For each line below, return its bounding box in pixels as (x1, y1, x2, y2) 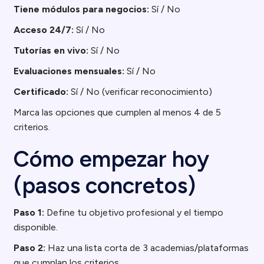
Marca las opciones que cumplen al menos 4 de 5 (14, 107, 222, 118)
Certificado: (14, 86, 69, 97)
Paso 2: (14, 242, 46, 253)
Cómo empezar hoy (14, 146, 210, 173)
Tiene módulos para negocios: (14, 4, 150, 15)
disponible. (14, 222, 58, 233)
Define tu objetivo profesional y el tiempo (44, 207, 224, 218)
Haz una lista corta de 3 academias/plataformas (45, 242, 249, 253)
